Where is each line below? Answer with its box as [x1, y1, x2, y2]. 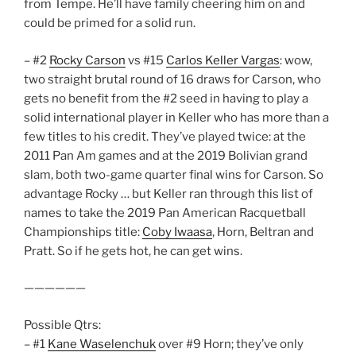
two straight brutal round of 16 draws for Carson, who [24, 72, 321, 87]
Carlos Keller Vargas [166, 52, 280, 68]
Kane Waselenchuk [48, 336, 156, 351]
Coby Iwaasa [142, 224, 212, 239]
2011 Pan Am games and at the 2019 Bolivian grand [24, 148, 308, 163]
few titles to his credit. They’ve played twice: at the [24, 129, 306, 144]
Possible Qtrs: [24, 317, 101, 332]
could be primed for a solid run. [24, 16, 195, 31]
